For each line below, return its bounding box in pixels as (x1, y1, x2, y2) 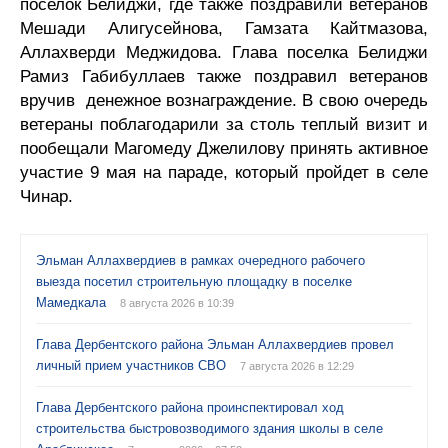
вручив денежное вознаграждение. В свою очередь (20, 91, 428, 110)
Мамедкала (36, 295, 110, 310)
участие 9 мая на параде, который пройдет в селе (20, 163, 428, 182)
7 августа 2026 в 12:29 (240, 360, 354, 372)
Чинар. (20, 187, 78, 206)
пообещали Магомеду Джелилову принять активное (20, 139, 428, 158)
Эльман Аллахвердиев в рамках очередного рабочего (36, 253, 365, 268)
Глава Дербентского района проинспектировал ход (36, 400, 344, 415)
